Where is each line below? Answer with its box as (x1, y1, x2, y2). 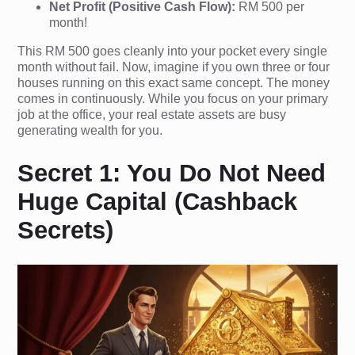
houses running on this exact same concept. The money (17, 76, 330, 90)
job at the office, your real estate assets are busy (17, 108, 287, 121)
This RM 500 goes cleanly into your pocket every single (17, 44, 328, 58)
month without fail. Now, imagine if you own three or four (17, 60, 330, 74)
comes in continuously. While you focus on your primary (17, 92, 329, 105)
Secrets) (17, 216, 114, 244)
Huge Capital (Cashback (17, 187, 298, 216)
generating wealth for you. (17, 124, 163, 137)
